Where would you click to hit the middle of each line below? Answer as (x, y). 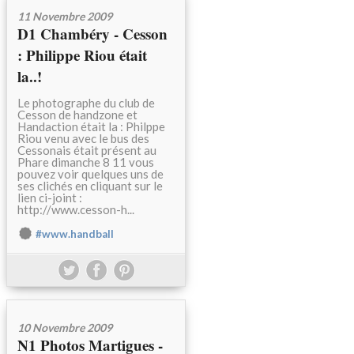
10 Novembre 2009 (65, 328)
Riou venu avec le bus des (83, 139)
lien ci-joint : (50, 198)
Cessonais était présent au (87, 151)
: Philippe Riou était (82, 55)
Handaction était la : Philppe (91, 127)
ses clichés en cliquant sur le (90, 186)
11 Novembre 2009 (65, 17)
